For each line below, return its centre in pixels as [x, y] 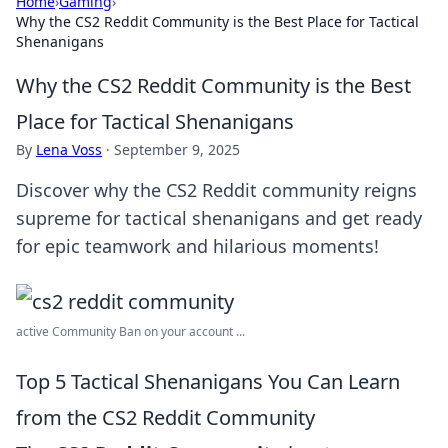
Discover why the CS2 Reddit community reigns [216, 190]
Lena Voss [69, 149]
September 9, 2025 [177, 149]
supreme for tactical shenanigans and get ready [219, 218]
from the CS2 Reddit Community [165, 417]
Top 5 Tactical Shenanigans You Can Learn [208, 381]
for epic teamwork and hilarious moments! [197, 246]
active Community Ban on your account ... [130, 331]
